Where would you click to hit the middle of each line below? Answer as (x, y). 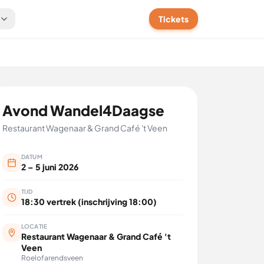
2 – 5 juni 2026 (49, 167)
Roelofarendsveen (52, 258)
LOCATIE (34, 226)
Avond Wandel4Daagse (83, 110)
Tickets (174, 19)
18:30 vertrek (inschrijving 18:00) (89, 202)
